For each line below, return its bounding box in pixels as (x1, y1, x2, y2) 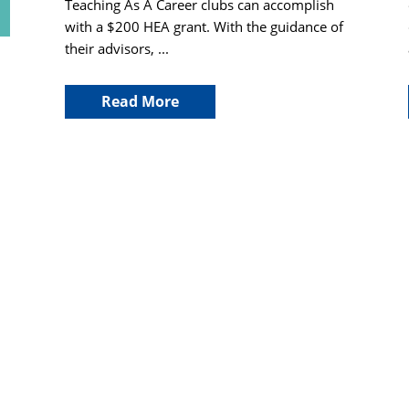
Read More (101, 91, 180, 112)
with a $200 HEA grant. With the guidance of (65, 16, 344, 36)
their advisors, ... (65, 38, 170, 58)
